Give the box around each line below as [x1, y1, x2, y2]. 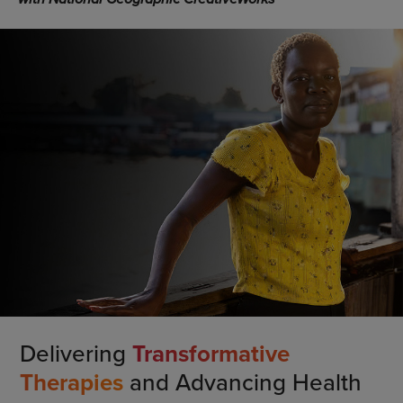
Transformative [131, 336, 290, 372]
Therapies [19, 365, 123, 400]
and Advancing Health [122, 365, 362, 399]
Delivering [19, 336, 132, 371]
